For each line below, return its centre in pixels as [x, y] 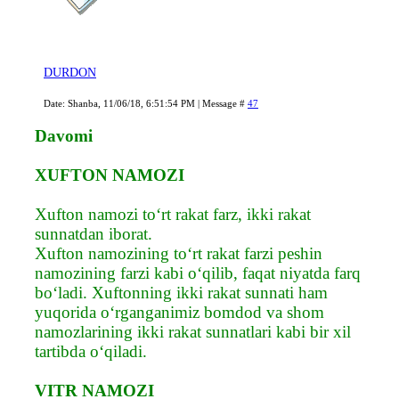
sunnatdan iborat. [94, 233]
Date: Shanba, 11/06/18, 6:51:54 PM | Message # [146, 103]
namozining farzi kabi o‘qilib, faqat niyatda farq [198, 273]
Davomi [64, 135]
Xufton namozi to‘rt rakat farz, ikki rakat [173, 214]
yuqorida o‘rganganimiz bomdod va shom [179, 312]
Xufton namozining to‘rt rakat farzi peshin [179, 253]
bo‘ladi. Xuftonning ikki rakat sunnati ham [181, 292]
